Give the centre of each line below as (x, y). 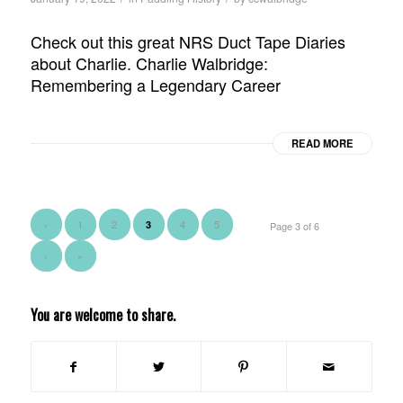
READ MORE (323, 143)
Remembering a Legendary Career (155, 84)
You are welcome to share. (103, 314)
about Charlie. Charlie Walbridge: (149, 63)
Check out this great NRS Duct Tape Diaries (188, 41)
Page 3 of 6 (295, 225)
